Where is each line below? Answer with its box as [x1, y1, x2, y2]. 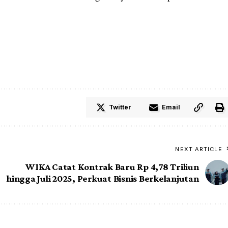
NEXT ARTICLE [175, 146, 222, 153]
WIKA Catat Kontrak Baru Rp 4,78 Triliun [25, 161, 199, 173]
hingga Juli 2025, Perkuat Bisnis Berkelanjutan [7, 173, 199, 184]
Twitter [108, 103, 131, 111]
